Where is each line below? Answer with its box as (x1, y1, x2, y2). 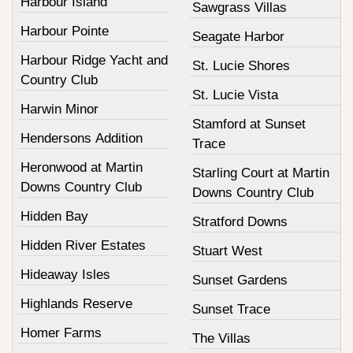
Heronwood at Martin (20, 159, 143, 175)
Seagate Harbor (191, 28, 284, 44)
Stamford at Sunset (191, 116, 306, 132)
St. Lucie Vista (191, 87, 278, 102)
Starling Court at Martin (191, 165, 329, 180)
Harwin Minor (20, 101, 98, 117)
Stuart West (191, 243, 262, 258)
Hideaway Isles (20, 266, 110, 282)
